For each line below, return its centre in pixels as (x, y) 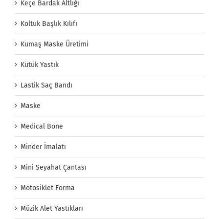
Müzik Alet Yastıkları (52, 208)
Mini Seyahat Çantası (54, 167)
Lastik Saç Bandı (46, 85)
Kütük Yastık (40, 65)
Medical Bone (42, 126)
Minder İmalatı (43, 147)
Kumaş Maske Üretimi (55, 44)
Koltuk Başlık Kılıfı (49, 23)
